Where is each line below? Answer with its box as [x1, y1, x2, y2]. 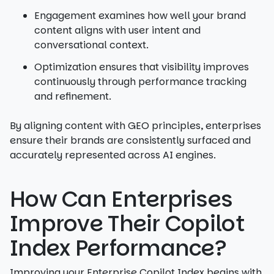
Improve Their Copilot [10, 208, 245, 239]
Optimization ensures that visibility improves [34, 60, 249, 74]
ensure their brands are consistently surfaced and [10, 133, 251, 147]
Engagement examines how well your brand [34, 9, 246, 23]
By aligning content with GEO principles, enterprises [10, 119, 261, 133]
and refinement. [34, 89, 111, 103]
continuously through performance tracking [34, 75, 246, 89]
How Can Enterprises [10, 183, 233, 215]
